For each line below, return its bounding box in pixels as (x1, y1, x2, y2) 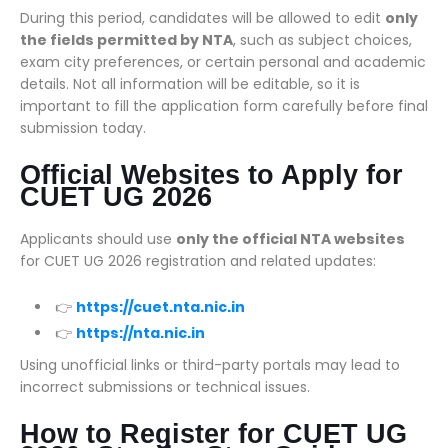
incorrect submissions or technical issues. (20, 377, 310, 397)
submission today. (20, 118, 146, 138)
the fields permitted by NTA (20, 30, 233, 50)
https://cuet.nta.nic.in (76, 297, 245, 317)
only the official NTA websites (176, 229, 405, 249)
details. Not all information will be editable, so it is (20, 74, 360, 94)
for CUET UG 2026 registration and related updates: (20, 251, 376, 271)
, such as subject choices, (233, 30, 412, 50)
